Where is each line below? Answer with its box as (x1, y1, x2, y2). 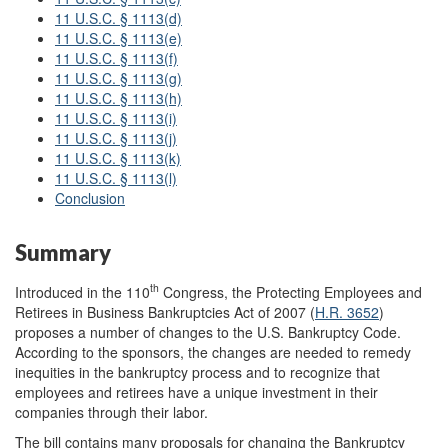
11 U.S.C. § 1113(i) (55, 108, 177, 128)
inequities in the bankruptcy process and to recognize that (15, 361, 380, 382)
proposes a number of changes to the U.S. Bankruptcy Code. (15, 321, 401, 342)
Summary (15, 239, 111, 266)
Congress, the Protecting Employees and (159, 281, 422, 302)
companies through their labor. (15, 401, 208, 422)
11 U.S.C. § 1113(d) (55, 8, 182, 28)
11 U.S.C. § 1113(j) (55, 128, 177, 148)
